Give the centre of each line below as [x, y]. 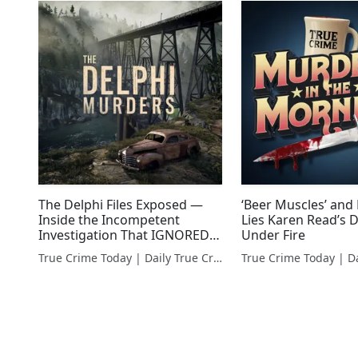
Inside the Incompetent [109, 220]
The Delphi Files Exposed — [121, 205]
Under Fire [274, 235]
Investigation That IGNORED [124, 235]
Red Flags [67, 251]
